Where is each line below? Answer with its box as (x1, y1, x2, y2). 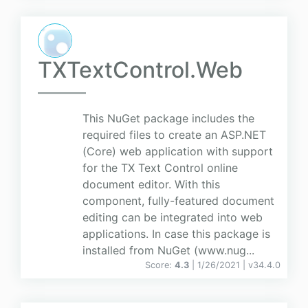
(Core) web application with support (82, 144, 273, 159)
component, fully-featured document (82, 194, 274, 208)
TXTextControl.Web (38, 56, 243, 84)
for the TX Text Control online (82, 161, 238, 175)
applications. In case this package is (82, 227, 270, 241)
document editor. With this (82, 177, 220, 192)
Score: (145, 260, 175, 271)
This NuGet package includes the (82, 111, 254, 126)
